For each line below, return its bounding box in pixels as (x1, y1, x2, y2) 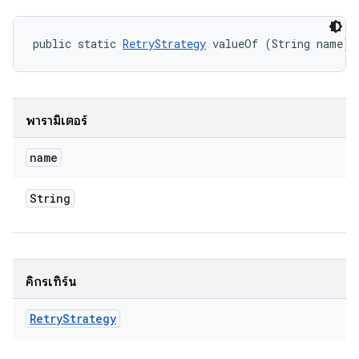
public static (33, 36, 123, 51)
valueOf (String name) (206, 36, 350, 51)
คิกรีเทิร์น (26, 274, 77, 290)
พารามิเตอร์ (26, 113, 87, 129)
